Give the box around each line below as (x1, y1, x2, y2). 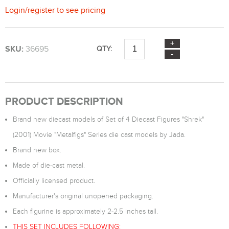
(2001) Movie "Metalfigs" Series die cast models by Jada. (13, 131, 186, 139)
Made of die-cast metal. (13, 162, 85, 169)
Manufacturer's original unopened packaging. (13, 192, 153, 200)
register (28, 6, 55, 14)
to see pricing (55, 6, 105, 14)
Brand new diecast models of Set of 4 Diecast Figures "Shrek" (13, 116, 204, 123)
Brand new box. (13, 146, 61, 154)
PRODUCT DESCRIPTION (5, 96, 123, 107)
